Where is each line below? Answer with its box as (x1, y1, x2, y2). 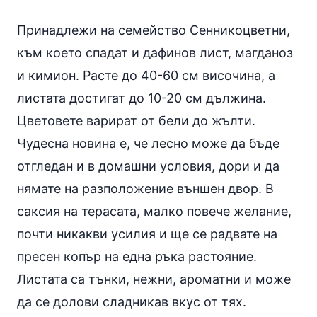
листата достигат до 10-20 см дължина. (17, 90, 266, 105)
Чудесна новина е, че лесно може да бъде (17, 135, 279, 151)
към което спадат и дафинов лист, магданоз (17, 45, 293, 60)
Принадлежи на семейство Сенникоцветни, (17, 22, 290, 38)
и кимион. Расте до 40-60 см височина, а (17, 67, 275, 83)
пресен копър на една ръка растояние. (17, 248, 257, 264)
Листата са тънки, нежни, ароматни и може (17, 271, 291, 287)
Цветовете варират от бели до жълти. (17, 113, 255, 128)
